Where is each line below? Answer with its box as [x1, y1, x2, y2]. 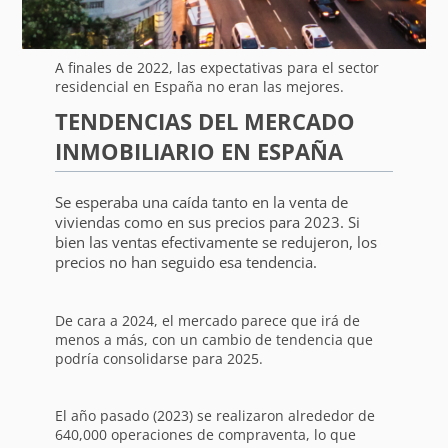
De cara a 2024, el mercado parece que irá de [54, 310, 360, 330]
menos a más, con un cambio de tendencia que [54, 329, 373, 349]
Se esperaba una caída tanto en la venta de [54, 191, 348, 212]
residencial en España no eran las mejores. [54, 76, 344, 96]
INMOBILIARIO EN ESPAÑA [54, 135, 343, 166]
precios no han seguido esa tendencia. [54, 251, 321, 272]
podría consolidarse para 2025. [54, 348, 263, 368]
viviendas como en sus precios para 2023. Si [54, 211, 360, 232]
